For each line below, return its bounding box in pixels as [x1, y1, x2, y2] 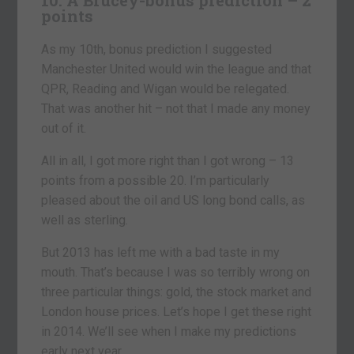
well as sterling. [41, 212, 129, 228]
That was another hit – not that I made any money [41, 100, 311, 116]
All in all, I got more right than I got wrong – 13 [41, 153, 295, 168]
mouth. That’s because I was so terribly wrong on [41, 264, 311, 280]
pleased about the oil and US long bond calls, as [41, 192, 306, 208]
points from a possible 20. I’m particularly [41, 172, 270, 188]
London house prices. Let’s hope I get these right [41, 303, 312, 319]
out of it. [41, 120, 87, 136]
